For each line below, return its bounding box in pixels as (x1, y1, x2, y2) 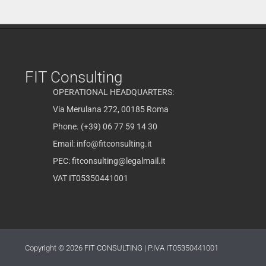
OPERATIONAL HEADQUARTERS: (52, 87, 174, 97)
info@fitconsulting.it (76, 139, 152, 149)
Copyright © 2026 (25, 243, 84, 253)
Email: (52, 139, 77, 149)
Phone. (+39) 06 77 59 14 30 (52, 122, 157, 132)
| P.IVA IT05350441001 (144, 243, 218, 253)
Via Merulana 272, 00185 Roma (52, 104, 169, 115)
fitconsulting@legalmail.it (71, 156, 166, 166)
